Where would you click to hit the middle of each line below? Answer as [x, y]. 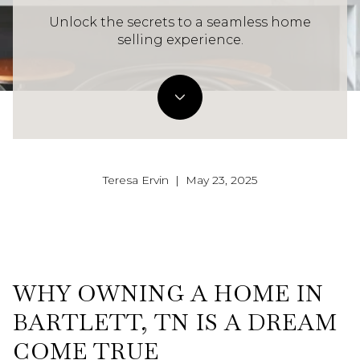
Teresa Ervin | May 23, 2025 [180, 180]
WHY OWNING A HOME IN [168, 293]
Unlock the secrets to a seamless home [180, 22]
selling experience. [180, 40]
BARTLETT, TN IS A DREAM [175, 322]
